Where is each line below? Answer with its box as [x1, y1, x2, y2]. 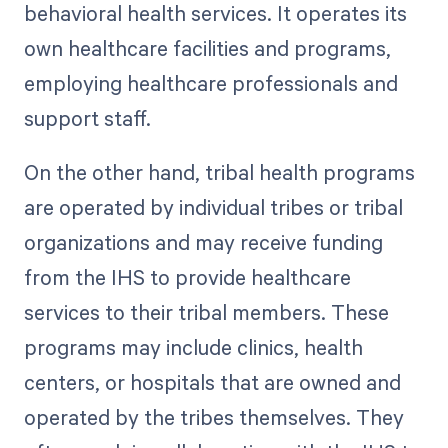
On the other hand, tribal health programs [23, 157, 415, 186]
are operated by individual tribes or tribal [23, 192, 403, 221]
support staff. [23, 103, 151, 132]
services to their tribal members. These [23, 297, 389, 326]
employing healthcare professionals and [23, 68, 398, 97]
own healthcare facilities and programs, [23, 33, 391, 62]
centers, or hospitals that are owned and [23, 367, 401, 396]
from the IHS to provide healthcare [23, 262, 351, 291]
